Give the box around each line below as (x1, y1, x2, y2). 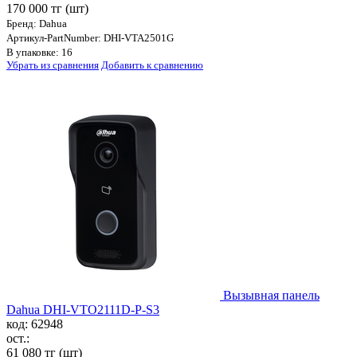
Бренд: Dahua (6, 18, 67, 30)
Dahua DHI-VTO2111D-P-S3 (6, 303, 159, 317)
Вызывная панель (223, 288, 320, 303)
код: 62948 (6, 317, 63, 331)
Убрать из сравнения (6, 59, 99, 72)
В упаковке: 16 (6, 46, 73, 59)
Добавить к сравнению (101, 59, 203, 72)
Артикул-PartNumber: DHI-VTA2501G (6, 32, 174, 45)
